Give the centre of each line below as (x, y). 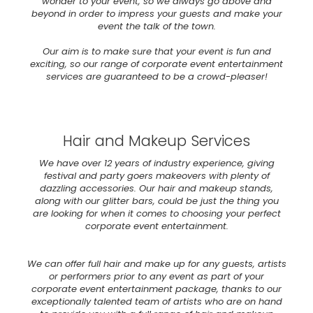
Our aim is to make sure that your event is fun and (156, 52)
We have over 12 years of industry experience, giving (156, 163)
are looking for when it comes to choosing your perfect (156, 214)
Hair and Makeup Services (156, 141)
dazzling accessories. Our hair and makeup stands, (156, 189)
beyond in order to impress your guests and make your (156, 14)
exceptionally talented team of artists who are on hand (156, 302)
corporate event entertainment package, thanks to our (156, 289)
